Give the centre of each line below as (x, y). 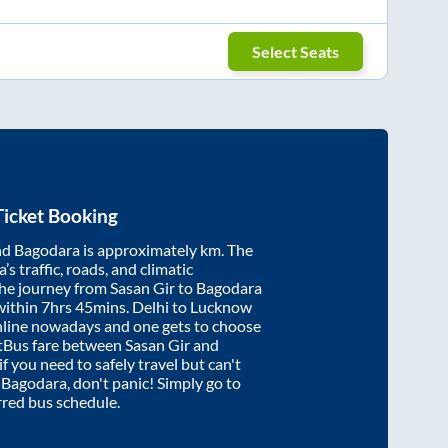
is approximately (140, 250)
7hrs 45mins (83, 307)
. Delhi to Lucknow (189, 307)
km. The (226, 250)
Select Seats (296, 51)
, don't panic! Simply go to (154, 383)
